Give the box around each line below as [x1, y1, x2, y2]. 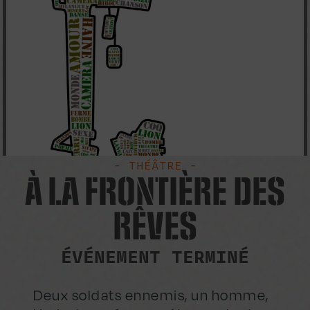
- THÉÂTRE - [113, 156, 197, 174]
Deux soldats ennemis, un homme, [33, 286, 269, 304]
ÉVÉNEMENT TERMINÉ [61, 244, 249, 271]
